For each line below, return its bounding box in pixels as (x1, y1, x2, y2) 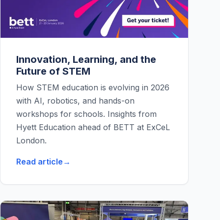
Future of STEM (16, 65, 90, 78)
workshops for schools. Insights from (16, 109, 157, 119)
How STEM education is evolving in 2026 (16, 82, 169, 93)
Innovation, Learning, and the (16, 54, 156, 66)
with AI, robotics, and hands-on (16, 96, 135, 106)
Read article (16, 157, 63, 167)
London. (16, 136, 47, 146)
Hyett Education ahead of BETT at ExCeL (16, 122, 170, 133)
